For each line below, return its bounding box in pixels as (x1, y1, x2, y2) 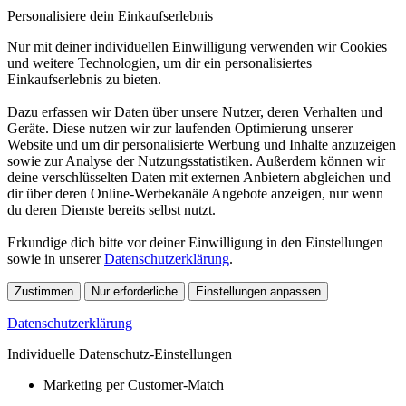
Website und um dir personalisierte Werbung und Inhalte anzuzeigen (7, 136, 396, 152)
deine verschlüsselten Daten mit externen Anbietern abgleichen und (7, 169, 391, 185)
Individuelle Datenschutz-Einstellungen (7, 345, 232, 362)
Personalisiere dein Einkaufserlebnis (7, 7, 213, 24)
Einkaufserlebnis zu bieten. (7, 71, 161, 87)
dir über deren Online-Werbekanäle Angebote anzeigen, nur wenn (7, 185, 383, 201)
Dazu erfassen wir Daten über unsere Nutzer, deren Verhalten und (7, 103, 382, 120)
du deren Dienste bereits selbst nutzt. (7, 201, 216, 217)
